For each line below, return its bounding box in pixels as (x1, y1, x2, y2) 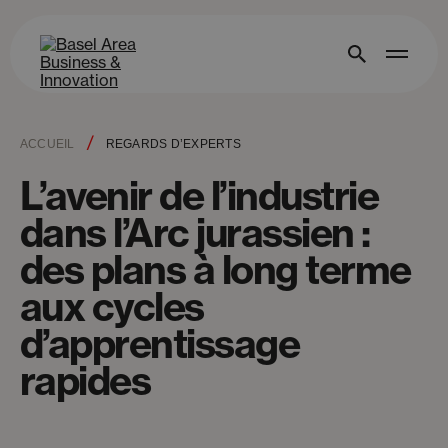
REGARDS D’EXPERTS (105, 137, 241, 151)
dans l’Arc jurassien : (20, 208, 370, 258)
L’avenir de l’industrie (20, 171, 379, 221)
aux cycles (20, 282, 204, 332)
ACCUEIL (20, 137, 75, 151)
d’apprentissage (20, 319, 300, 369)
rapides (20, 356, 151, 406)
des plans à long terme (20, 245, 411, 295)
